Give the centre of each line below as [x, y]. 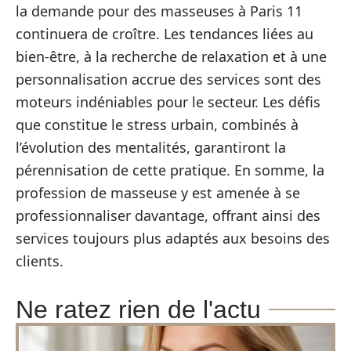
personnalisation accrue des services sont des [168, 79]
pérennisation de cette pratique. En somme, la [170, 170]
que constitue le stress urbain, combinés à [157, 124]
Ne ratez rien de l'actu [138, 309]
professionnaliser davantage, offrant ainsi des [168, 215]
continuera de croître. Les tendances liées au [165, 33]
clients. [40, 261]
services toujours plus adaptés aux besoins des [173, 238]
